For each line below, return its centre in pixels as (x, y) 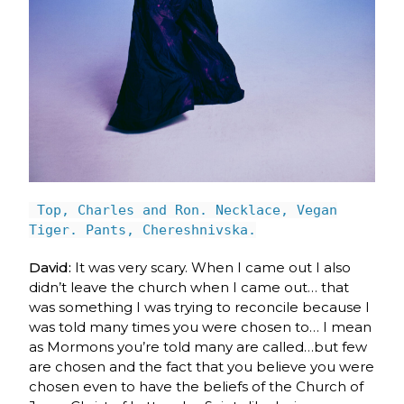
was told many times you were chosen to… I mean (201, 326)
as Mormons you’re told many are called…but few (198, 346)
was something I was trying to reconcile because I (200, 307)
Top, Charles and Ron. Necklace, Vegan (184, 210)
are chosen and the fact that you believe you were (202, 366)
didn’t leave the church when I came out (169, 287)
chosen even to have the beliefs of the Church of (197, 386)
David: (52, 267)
